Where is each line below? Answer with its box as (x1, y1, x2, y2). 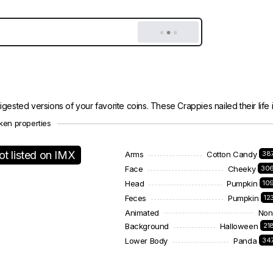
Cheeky (227, 164, 256, 174)
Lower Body (125, 236, 168, 246)
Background (125, 221, 169, 231)
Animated (125, 208, 159, 218)
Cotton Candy (206, 149, 257, 159)
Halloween (219, 221, 258, 231)
